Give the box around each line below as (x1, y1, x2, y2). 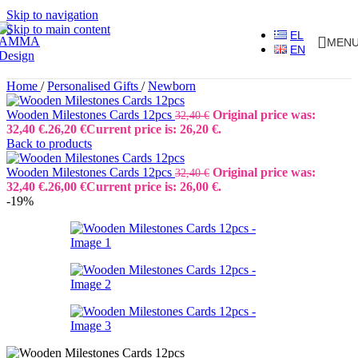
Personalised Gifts (47, 79, 141, 93)
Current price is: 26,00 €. (86, 180, 221, 193)
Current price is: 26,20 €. (86, 122, 221, 136)
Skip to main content (6, 22, 110, 36)
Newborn (148, 79, 196, 93)
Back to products (6, 137, 92, 150)
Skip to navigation (6, 8, 98, 22)
